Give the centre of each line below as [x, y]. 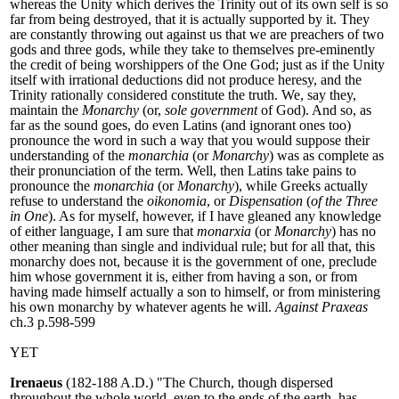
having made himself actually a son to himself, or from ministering [195, 292]
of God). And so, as [314, 110]
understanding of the [69, 156]
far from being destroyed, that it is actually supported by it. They [190, 20]
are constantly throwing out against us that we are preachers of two [197, 35]
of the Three [344, 201]
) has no [354, 232]
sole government [211, 110]
